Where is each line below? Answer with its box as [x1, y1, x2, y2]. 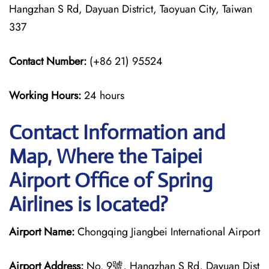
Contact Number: [9, 53, 86, 69]
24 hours [84, 88, 124, 103]
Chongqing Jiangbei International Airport [74, 224, 260, 240]
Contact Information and [9, 120, 225, 145]
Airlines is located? [9, 192, 168, 217]
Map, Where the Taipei [9, 144, 202, 169]
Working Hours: [9, 88, 84, 103]
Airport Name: [9, 224, 74, 240]
